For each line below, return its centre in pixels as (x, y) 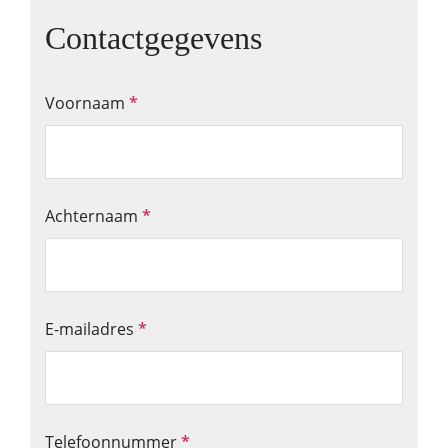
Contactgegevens (153, 37)
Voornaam (87, 102)
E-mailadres (91, 328)
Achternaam (93, 215)
